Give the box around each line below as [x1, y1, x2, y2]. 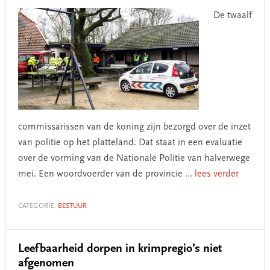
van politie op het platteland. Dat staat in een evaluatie [17, 138, 242, 148]
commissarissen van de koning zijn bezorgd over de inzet [17, 122, 251, 132]
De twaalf [213, 11, 252, 20]
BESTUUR [57, 202, 87, 210]
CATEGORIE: [17, 202, 58, 210]
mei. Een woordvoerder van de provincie [17, 169, 185, 179]
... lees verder [184, 169, 239, 179]
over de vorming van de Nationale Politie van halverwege [17, 154, 250, 163]
